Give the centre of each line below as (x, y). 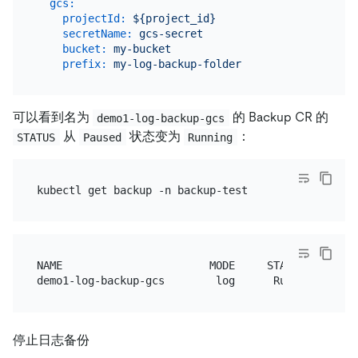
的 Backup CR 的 (278, 117)
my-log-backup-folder (177, 64)
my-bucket (142, 48)
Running (211, 137)
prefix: (84, 64)
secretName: (97, 33)
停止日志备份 (51, 340)
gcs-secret (171, 33)
